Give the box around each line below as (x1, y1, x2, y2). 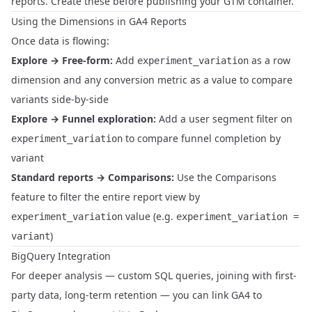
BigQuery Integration (11, 249, 111, 263)
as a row (249, 54, 290, 67)
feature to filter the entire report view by (11, 190, 200, 203)
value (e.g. (123, 210, 176, 223)
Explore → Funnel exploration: (11, 112, 156, 125)
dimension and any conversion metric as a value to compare (11, 73, 292, 86)
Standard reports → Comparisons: (11, 171, 174, 184)
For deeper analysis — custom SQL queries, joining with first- (11, 269, 297, 282)
